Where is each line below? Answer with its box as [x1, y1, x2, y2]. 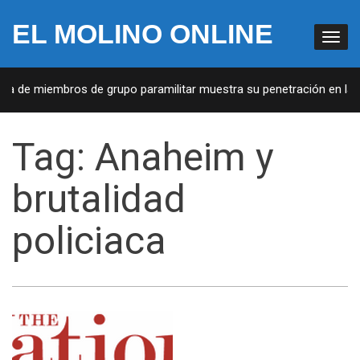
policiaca [12, 218, 166, 264]
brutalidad [12, 176, 186, 222]
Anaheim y [95, 134, 274, 180]
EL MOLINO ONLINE [12, 18, 273, 49]
